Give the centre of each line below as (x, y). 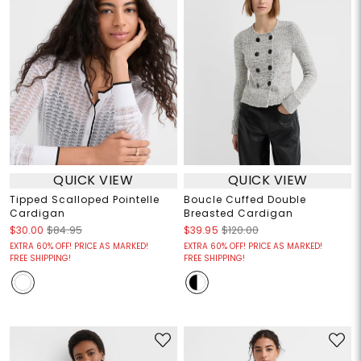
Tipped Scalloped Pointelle (84, 199)
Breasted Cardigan (239, 213)
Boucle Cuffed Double (245, 199)
